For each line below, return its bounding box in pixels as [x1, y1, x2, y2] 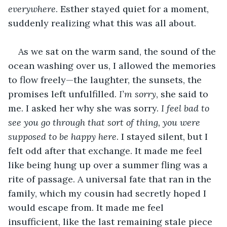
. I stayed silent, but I [117, 130, 210, 142]
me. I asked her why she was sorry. [8, 102, 161, 114]
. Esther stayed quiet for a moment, [56, 3, 211, 15]
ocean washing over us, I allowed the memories [8, 59, 218, 71]
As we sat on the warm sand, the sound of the [18, 45, 218, 57]
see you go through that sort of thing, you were [8, 116, 203, 128]
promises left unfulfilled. [8, 88, 119, 100]
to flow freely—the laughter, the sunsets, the [8, 73, 204, 86]
